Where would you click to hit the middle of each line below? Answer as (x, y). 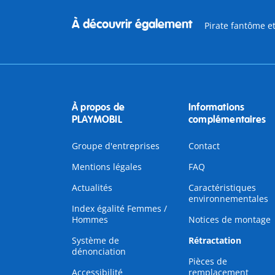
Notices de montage (229, 219)
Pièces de (207, 261)
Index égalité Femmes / (119, 208)
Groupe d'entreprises (116, 146)
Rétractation (215, 240)
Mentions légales (107, 167)
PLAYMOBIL (97, 120)
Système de (95, 240)
